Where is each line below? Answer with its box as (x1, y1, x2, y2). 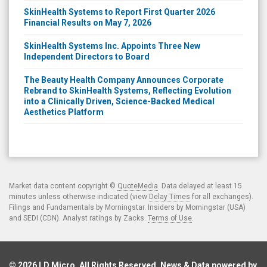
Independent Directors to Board (24, 51, 150, 61)
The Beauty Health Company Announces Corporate (24, 74, 223, 85)
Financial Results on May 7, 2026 (24, 17, 151, 27)
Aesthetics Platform (24, 107, 104, 117)
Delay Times (149, 192, 190, 201)
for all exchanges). (190, 192, 253, 201)
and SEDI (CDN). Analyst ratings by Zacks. (9, 213, 148, 222)
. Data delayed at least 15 (158, 181, 242, 190)
